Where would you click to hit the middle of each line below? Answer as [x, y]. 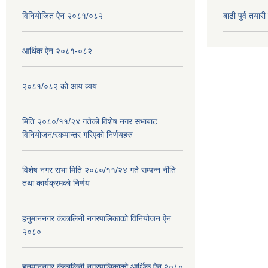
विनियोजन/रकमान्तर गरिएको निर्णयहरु [77, 134]
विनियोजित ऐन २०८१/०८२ [63, 15]
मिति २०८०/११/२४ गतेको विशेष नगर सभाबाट [90, 121]
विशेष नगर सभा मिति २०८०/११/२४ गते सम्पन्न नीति [99, 170]
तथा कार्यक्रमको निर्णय [56, 183]
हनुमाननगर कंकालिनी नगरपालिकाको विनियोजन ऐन [97, 218]
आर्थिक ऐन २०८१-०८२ [57, 51]
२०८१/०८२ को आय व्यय [60, 86]
